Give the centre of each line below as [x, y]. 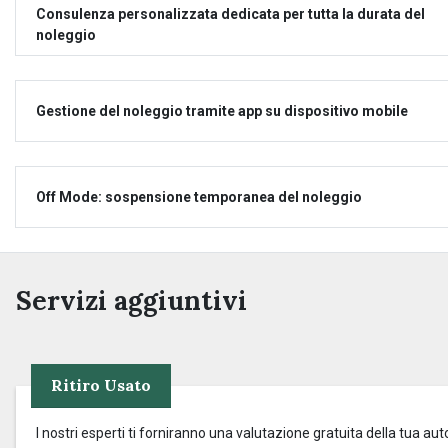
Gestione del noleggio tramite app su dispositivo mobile [222, 110]
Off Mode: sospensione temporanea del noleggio [199, 196]
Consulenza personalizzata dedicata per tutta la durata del [230, 14]
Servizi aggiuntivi [131, 300]
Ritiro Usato [101, 385]
